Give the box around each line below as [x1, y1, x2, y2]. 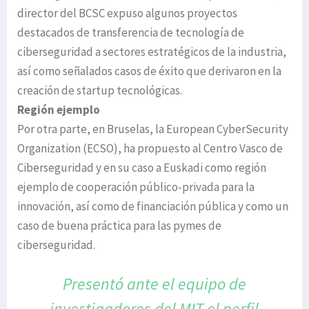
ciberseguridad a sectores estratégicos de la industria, [17, 44, 286, 59]
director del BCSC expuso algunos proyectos [17, 6, 237, 21]
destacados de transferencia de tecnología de [17, 25, 244, 40]
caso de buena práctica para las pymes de [17, 218, 221, 233]
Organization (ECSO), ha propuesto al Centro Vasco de [17, 141, 283, 156]
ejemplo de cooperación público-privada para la [17, 179, 255, 195]
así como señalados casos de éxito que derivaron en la [17, 63, 281, 79]
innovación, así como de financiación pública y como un [17, 199, 288, 214]
